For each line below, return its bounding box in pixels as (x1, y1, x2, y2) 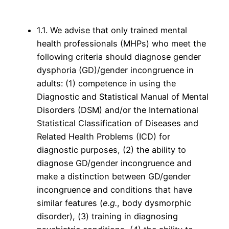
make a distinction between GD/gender (37, 171, 191, 182)
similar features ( (37, 198, 103, 209)
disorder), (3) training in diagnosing (37, 211, 178, 222)
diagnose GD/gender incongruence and (37, 158, 192, 169)
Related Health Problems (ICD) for (37, 131, 170, 142)
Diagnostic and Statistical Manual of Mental (37, 91, 209, 102)
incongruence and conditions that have (37, 185, 192, 195)
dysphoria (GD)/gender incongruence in (37, 65, 194, 76)
